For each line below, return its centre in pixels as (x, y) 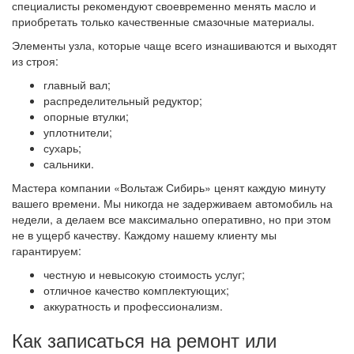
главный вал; (77, 85)
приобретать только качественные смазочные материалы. (163, 21)
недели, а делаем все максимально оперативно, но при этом (171, 219)
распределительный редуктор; (123, 100)
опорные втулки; (86, 116)
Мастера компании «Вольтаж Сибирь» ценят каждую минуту (169, 187)
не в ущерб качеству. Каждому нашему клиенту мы (144, 235)
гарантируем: (47, 250)
